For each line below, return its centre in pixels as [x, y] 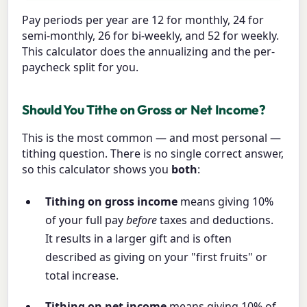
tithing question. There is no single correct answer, [153, 153]
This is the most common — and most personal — [152, 137]
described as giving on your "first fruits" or [157, 257]
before [142, 220]
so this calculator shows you [97, 169]
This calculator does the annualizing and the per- [149, 51]
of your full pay [86, 220]
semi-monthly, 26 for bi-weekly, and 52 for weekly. [151, 35]
